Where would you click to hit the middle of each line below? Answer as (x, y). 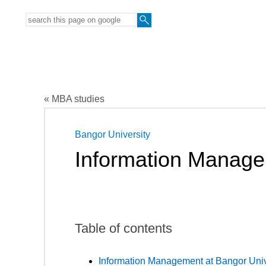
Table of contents (123, 228)
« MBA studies (74, 99)
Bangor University (113, 134)
